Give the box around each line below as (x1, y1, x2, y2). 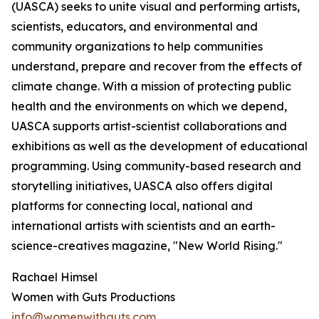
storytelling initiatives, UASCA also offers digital (11, 179, 273, 194)
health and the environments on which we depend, (11, 99, 287, 114)
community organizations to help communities (11, 39, 263, 54)
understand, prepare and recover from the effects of (11, 59, 302, 74)
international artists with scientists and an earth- (11, 219, 276, 234)
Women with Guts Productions (11, 290, 175, 305)
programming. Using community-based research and (11, 159, 301, 174)
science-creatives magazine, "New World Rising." (11, 239, 283, 253)
